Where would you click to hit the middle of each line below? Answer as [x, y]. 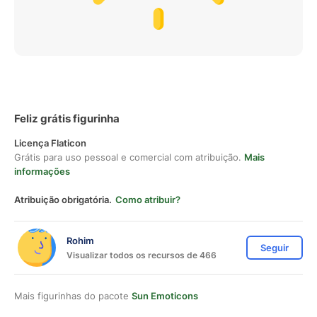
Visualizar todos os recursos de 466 [142, 255]
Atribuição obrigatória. [63, 200]
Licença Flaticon [50, 143]
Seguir [275, 248]
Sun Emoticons [165, 296]
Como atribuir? [148, 200]
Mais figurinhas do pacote [73, 296]
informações [42, 171]
